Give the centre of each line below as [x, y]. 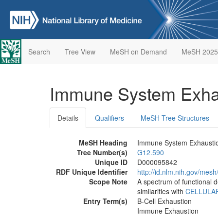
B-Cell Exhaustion [164, 201]
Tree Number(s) [102, 152]
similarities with [161, 191]
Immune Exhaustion [168, 211]
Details [68, 118]
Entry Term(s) [105, 201]
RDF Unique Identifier [92, 172]
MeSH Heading [103, 143]
